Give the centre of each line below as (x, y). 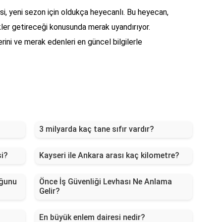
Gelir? (49, 191)
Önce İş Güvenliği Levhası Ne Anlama (105, 182)
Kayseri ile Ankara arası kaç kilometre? (109, 156)
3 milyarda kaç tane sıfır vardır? (96, 129)
